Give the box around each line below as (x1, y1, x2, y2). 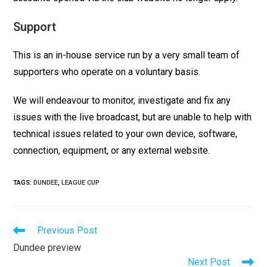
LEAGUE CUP (61, 179, 100, 187)
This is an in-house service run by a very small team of (13, 49, 240, 61)
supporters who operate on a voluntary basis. (13, 66, 201, 78)
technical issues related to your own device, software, (13, 128, 238, 140)
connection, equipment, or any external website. (13, 145, 210, 157)
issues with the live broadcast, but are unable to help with (13, 111, 252, 123)
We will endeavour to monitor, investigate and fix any (13, 95, 231, 107)
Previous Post (37, 225, 98, 237)
